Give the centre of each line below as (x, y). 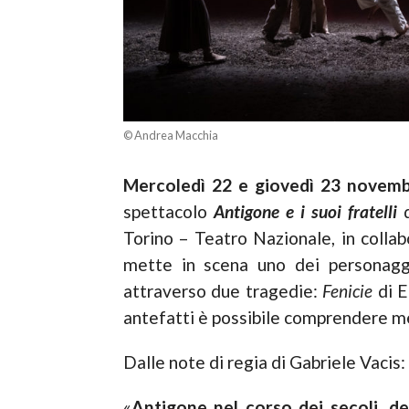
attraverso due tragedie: (223, 290)
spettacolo (168, 211)
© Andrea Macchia (170, 135)
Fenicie (348, 290)
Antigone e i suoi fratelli (305, 211)
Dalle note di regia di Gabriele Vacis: (264, 362)
